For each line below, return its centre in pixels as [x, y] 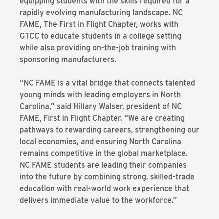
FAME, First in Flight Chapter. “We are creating [102, 118]
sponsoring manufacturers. [68, 59]
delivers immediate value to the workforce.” [98, 200]
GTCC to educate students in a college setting [100, 36]
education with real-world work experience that [104, 188]
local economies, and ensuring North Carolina [100, 142]
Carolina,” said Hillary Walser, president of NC [101, 106]
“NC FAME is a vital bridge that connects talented [107, 83]
